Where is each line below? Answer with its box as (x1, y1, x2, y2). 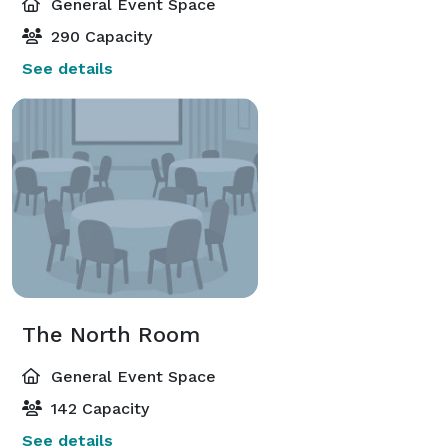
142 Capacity (46, 398, 149, 418)
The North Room (22, 321, 200, 347)
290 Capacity (46, 26, 152, 46)
